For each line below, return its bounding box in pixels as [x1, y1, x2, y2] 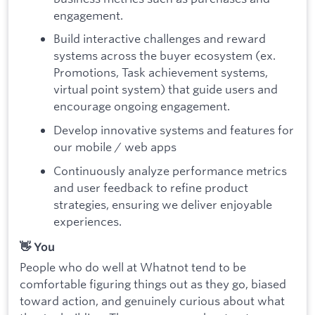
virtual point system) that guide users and [53, 82, 278, 97]
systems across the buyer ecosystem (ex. [53, 48, 276, 63]
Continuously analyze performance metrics [53, 162, 287, 178]
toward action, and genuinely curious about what [20, 292, 285, 308]
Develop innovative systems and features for [53, 122, 294, 137]
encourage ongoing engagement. [53, 98, 230, 114]
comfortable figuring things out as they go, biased [20, 276, 286, 291]
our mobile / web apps [53, 139, 176, 154]
